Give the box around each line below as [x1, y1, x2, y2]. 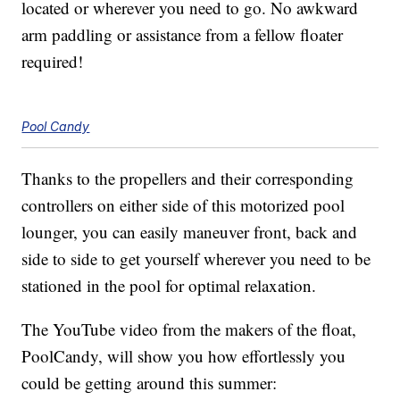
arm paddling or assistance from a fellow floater [21, 22, 344, 46]
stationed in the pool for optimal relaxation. [21, 273, 317, 296]
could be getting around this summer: [21, 371, 278, 394]
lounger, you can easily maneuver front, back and [21, 220, 358, 243]
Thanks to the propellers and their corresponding [21, 166, 354, 189]
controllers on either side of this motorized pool [21, 193, 346, 216]
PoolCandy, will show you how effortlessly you [21, 344, 346, 367]
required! [21, 49, 84, 72]
